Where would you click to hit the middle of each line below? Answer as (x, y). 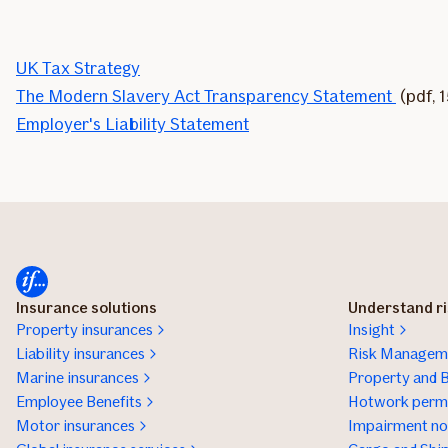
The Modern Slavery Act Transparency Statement (206, 96)
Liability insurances (80, 354)
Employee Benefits (79, 402)
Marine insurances (77, 378)
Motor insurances (75, 426)
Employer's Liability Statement (132, 124)
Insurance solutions (86, 308)
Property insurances (84, 330)
